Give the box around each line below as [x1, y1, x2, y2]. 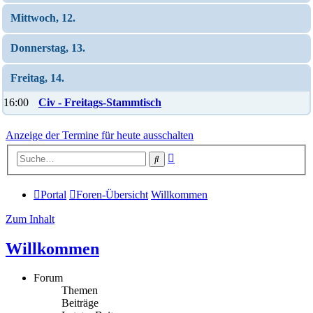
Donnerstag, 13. [10, 42, 85, 54]
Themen [61, 284, 98, 297]
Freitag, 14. [10, 72, 64, 84]
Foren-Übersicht [76, 188, 148, 201]
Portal [41, 188, 66, 201]
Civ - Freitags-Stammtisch [38, 96, 161, 108]
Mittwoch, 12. [10, 12, 75, 24]
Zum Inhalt [6, 212, 54, 225]
